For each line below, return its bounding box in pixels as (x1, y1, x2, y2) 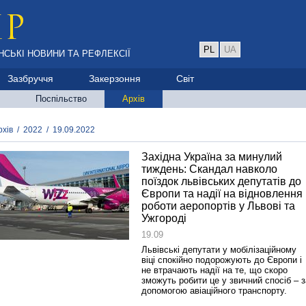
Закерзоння (89, 73, 141, 84)
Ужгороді (141, 212, 186, 224)
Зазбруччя (8, 73, 53, 84)
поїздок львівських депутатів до (141, 176, 301, 187)
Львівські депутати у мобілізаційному (141, 245, 296, 255)
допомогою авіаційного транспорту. (141, 286, 287, 296)
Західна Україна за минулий (141, 151, 282, 163)
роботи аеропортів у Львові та (141, 200, 295, 212)
